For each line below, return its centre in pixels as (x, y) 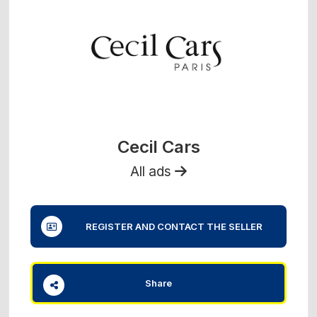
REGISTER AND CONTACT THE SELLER (172, 226)
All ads (152, 171)
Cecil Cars (158, 147)
